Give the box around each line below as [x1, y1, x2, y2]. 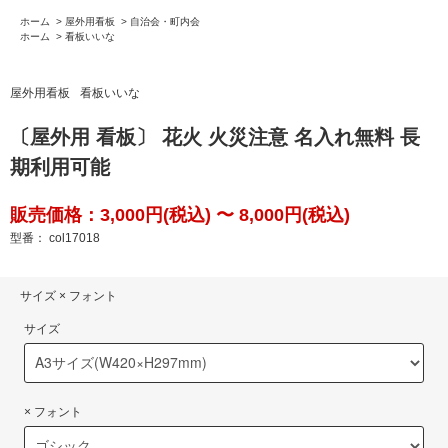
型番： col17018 [10, 230, 100, 245]
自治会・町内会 [130, 15, 200, 27]
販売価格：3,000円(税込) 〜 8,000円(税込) [10, 204, 350, 225]
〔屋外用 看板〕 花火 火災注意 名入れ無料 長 [10, 125, 420, 148]
